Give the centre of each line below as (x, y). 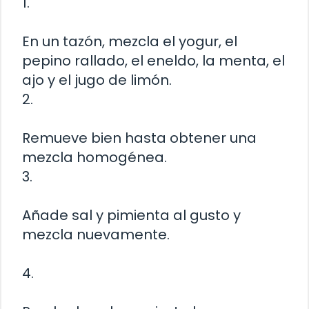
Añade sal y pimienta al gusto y (131, 215)
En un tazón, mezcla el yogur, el (130, 41)
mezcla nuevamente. (96, 234)
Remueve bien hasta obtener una (139, 138)
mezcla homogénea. (94, 157)
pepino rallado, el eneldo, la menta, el (153, 60)
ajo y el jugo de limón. (97, 80)
